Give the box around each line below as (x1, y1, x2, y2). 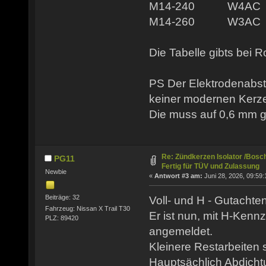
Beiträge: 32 (45, 193, 80, 201)
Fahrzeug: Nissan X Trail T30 (45, 204, 130, 212)
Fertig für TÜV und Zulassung (161, 162, 259, 171)
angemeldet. (149, 224, 213, 237)
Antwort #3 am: (154, 172, 202, 180)
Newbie (45, 168, 66, 176)
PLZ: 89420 (45, 214, 78, 221)
